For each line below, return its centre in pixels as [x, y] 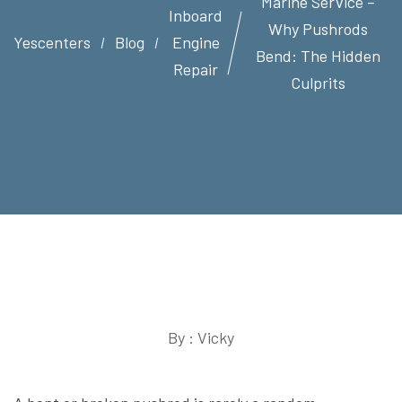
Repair [196, 69]
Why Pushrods [318, 29]
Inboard [196, 15]
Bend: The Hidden [318, 56]
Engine [196, 42]
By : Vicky [201, 337]
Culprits [318, 83]
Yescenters [52, 42]
